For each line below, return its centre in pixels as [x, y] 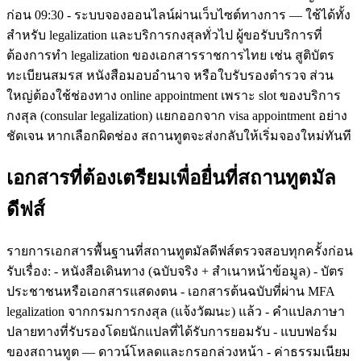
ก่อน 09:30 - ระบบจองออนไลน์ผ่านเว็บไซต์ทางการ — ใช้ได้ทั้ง [178, 15]
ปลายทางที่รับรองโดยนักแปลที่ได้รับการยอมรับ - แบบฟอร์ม [172, 331]
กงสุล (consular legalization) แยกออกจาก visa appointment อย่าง [177, 115]
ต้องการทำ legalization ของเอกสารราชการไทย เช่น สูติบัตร [170, 55]
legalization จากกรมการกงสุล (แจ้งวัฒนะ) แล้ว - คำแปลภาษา [176, 311]
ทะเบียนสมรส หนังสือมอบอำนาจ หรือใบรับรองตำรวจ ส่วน [170, 75]
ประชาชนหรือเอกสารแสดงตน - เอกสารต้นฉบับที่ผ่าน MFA [170, 291]
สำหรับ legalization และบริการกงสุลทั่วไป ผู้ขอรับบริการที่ [164, 35]
